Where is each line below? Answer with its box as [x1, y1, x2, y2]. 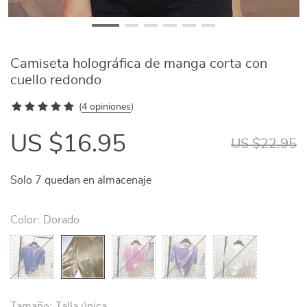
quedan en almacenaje [42, 175, 151, 186]
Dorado [43, 214, 79, 225]
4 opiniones [82, 102, 131, 112]
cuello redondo [10, 73, 101, 87]
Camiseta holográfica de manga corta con [10, 57, 267, 71]
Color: [10, 214, 40, 225]
